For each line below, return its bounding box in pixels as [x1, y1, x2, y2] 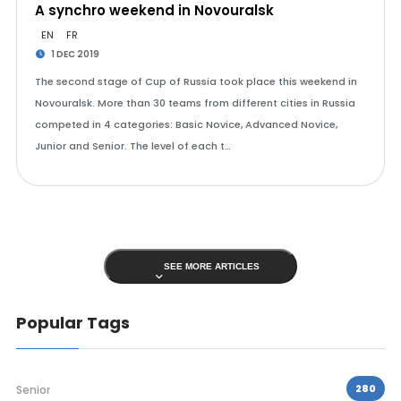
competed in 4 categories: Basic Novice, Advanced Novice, [34, 117, 337, 132]
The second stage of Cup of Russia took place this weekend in [34, 74, 357, 89]
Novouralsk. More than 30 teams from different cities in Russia [34, 96, 355, 110]
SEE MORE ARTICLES [164, 261, 260, 271]
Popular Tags [15, 311, 130, 334]
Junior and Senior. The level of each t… [34, 139, 231, 153]
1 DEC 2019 [49, 47, 100, 61]
